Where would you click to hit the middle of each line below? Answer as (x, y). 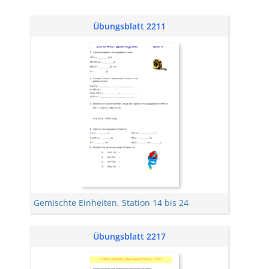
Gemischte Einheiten (75, 203)
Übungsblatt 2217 (129, 236)
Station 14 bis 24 (155, 203)
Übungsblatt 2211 (129, 26)
